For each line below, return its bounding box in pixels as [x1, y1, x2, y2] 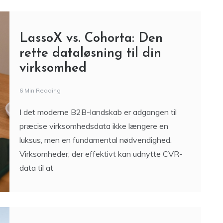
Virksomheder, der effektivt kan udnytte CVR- [19, 149, 183, 159]
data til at [19, 163, 53, 173]
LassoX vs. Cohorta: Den [19, 32, 163, 45]
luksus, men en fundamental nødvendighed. [19, 135, 172, 145]
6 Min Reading [19, 87, 61, 94]
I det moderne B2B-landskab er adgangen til [19, 107, 177, 117]
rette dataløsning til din [19, 47, 161, 60]
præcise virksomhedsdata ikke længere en [19, 121, 168, 131]
